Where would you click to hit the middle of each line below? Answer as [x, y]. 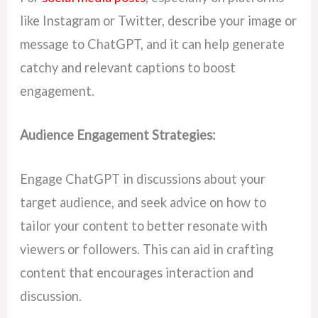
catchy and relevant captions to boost [128, 67]
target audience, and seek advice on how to [143, 203]
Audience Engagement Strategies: [118, 135]
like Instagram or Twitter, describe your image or [159, 20]
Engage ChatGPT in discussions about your [143, 179]
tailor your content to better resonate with [144, 226]
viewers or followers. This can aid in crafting [147, 250]
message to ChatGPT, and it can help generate [153, 44]
